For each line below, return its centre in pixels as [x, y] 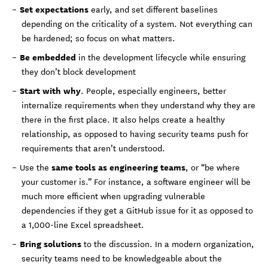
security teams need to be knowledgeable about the [122, 258]
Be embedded [48, 56]
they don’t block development [79, 71]
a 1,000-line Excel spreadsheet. [83, 224]
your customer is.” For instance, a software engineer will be [136, 181]
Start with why [50, 90]
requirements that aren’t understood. [93, 147]
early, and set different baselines [153, 9]
